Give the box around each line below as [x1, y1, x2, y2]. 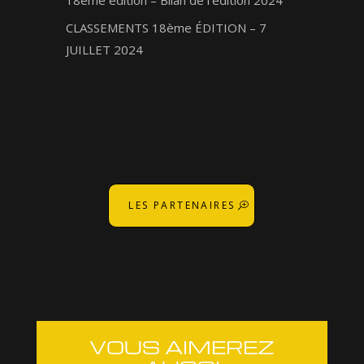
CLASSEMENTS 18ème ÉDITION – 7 [65, 19, 266, 37]
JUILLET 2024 [65, 41, 143, 58]
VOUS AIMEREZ [89, 334, 275, 359]
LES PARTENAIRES [128, 197, 236, 212]
